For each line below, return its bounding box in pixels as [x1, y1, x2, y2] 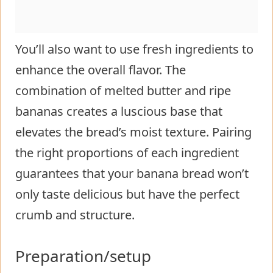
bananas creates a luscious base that [15, 102, 222, 119]
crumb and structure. [15, 206, 135, 223]
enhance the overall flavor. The [15, 61, 186, 78]
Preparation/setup [15, 244, 151, 267]
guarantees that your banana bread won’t [15, 165, 249, 182]
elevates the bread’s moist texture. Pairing [15, 123, 252, 140]
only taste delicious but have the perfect [15, 185, 239, 202]
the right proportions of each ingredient [15, 144, 239, 161]
